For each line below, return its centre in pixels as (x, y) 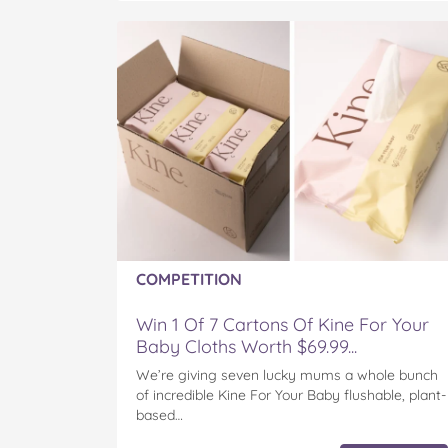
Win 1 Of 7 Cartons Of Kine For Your (282, 325)
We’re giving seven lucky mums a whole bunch (287, 375)
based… (159, 415)
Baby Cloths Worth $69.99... (246, 347)
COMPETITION (189, 279)
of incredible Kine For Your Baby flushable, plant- (291, 395)
